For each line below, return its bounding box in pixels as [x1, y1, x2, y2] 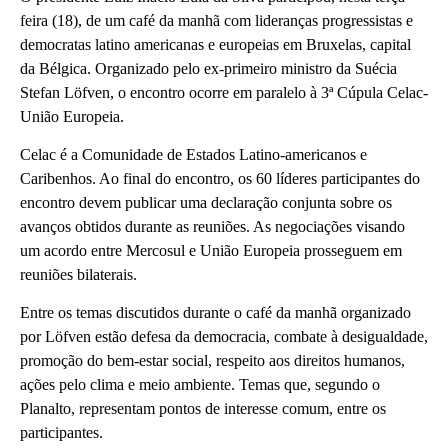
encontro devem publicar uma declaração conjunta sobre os [20, 193, 392, 211]
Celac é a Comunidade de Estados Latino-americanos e [20, 145, 367, 163]
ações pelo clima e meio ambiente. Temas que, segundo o [20, 376, 380, 394]
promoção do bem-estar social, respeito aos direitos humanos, [20, 352, 405, 370]
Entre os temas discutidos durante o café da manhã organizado [20, 304, 411, 322]
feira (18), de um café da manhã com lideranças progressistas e [20, 11, 413, 29]
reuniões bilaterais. [20, 265, 137, 283]
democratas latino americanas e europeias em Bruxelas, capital [20, 35, 411, 53]
